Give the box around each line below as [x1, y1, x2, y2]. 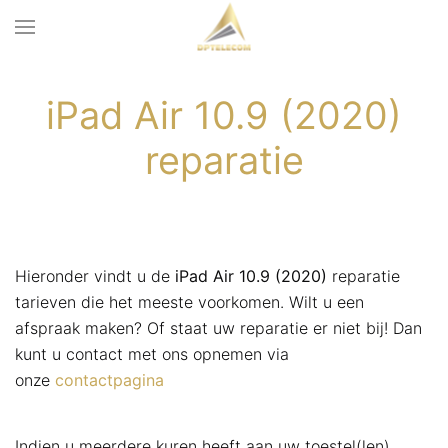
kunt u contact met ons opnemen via [15, 344, 289, 364]
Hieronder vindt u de [15, 266, 175, 286]
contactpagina [55, 370, 164, 390]
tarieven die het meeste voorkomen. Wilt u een [15, 292, 364, 312]
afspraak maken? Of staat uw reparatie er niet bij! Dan [15, 318, 422, 338]
